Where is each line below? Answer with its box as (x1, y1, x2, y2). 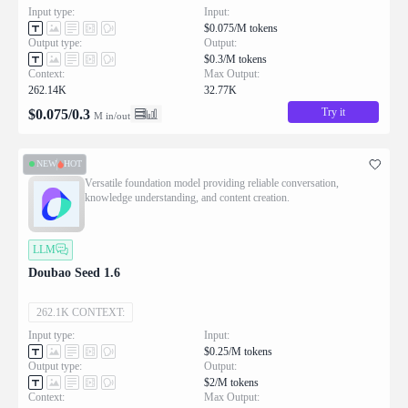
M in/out (94, 109, 130, 121)
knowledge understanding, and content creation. (85, 190, 290, 204)
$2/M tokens (204, 375, 259, 389)
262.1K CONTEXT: (36, 305, 125, 319)
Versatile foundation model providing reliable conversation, (85, 176, 339, 189)
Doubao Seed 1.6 (28, 265, 120, 280)
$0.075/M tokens (204, 21, 278, 35)
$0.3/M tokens (204, 52, 267, 66)
